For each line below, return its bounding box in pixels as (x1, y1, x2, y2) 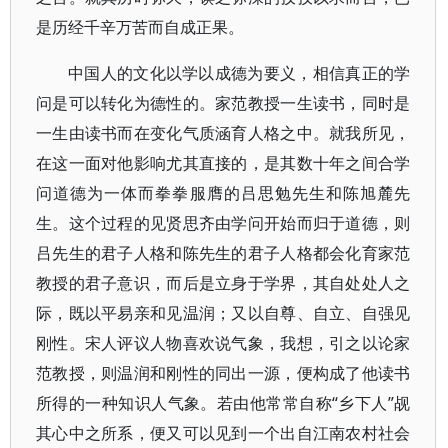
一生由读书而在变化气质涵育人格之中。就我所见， (36, 122, 411, 144)
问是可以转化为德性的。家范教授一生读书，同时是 (36, 92, 411, 114)
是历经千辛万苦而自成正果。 (36, 16, 244, 38)
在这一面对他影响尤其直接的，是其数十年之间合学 (36, 152, 411, 174)
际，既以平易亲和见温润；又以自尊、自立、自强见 (36, 302, 411, 324)
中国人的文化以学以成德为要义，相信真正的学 (68, 62, 411, 84)
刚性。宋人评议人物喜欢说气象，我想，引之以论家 (36, 332, 411, 354)
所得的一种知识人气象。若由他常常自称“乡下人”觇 (36, 392, 411, 414)
